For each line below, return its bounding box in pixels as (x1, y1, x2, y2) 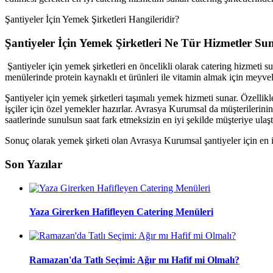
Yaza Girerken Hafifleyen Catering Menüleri (29, 207, 213, 218)
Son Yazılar (5, 158, 62, 171)
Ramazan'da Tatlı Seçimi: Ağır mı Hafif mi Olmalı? (29, 254, 239, 265)
